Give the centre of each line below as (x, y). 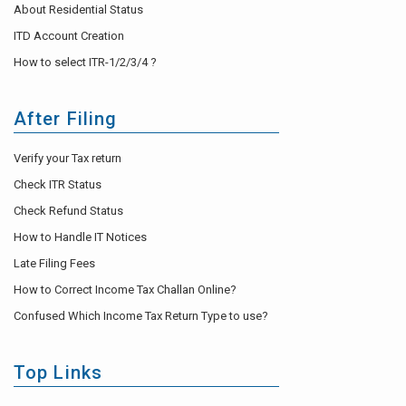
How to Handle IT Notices (80, 237)
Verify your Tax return (68, 158)
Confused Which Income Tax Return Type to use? (141, 315)
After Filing (66, 118)
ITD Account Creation (69, 35)
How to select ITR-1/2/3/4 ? (85, 62)
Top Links (58, 372)
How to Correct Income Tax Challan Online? (125, 289)
